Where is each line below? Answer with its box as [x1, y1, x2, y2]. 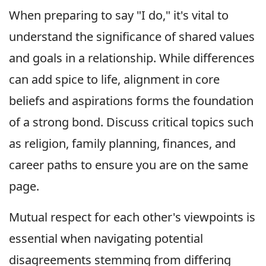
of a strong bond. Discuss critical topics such [9, 114, 254, 131]
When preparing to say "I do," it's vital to [9, 7, 229, 24]
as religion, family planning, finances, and [9, 135, 236, 152]
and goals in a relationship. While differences [9, 50, 255, 66]
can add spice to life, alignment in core [9, 71, 220, 88]
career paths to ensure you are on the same [9, 157, 248, 173]
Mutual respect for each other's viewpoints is [9, 209, 255, 226]
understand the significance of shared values [9, 28, 255, 45]
